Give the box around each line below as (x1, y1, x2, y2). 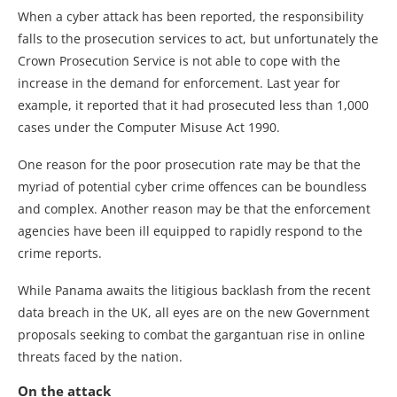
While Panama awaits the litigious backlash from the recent (18, 281, 370, 299)
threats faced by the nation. (18, 347, 183, 365)
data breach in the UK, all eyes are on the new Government (18, 303, 370, 321)
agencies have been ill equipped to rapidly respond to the (18, 222, 362, 239)
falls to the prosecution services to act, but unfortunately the (18, 29, 378, 47)
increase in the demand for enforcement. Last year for (18, 74, 340, 91)
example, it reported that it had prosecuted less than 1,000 (18, 96, 369, 113)
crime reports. (18, 244, 102, 261)
